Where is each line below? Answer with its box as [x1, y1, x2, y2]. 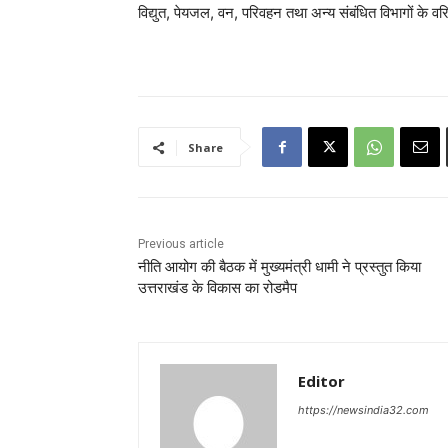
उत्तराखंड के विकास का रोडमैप [138, 279, 297, 298]
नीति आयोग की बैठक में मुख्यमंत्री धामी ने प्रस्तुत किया [138, 258, 421, 277]
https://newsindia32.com [298, 403, 429, 418]
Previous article [138, 237, 224, 252]
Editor [298, 371, 345, 392]
